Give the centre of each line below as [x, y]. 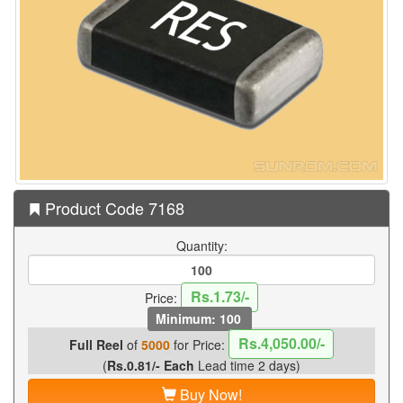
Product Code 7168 [112, 207]
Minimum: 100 [200, 318]
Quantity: [201, 245]
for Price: [199, 344]
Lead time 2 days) [247, 365]
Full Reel [96, 344]
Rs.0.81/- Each [151, 365]
